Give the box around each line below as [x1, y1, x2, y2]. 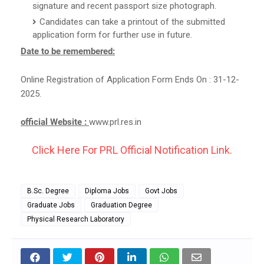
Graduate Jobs [27, 200, 75, 209]
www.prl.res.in [89, 116, 141, 127]
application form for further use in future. [32, 29, 192, 40]
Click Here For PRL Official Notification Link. [32, 143, 232, 156]
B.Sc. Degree [27, 186, 69, 195]
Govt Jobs [145, 186, 177, 195]
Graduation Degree [91, 200, 152, 209]
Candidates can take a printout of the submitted [39, 16, 225, 27]
